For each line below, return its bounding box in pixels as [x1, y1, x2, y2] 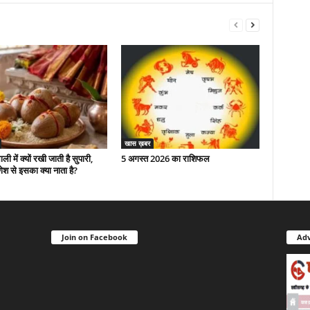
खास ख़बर [124, 138, 150, 148]
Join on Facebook [61, 231, 127, 242]
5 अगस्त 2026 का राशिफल [120, 152, 210, 165]
